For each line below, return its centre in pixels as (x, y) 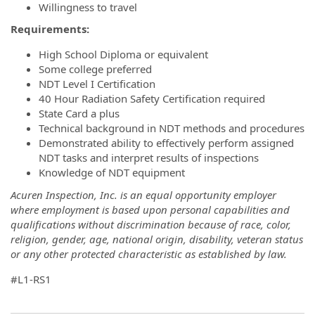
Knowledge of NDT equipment (112, 172)
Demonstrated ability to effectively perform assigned (166, 143)
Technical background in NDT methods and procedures (172, 128)
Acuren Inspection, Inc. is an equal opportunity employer (143, 194)
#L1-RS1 (31, 279)
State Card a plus (79, 113)
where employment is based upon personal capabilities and (150, 209)
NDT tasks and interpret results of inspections (149, 157)
